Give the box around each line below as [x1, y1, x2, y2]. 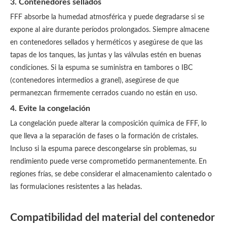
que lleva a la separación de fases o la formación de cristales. [10, 133, 198, 140]
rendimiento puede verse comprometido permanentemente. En [10, 158, 207, 165]
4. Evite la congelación [10, 104, 90, 112]
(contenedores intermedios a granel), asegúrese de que [10, 77, 179, 84]
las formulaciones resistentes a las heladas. [10, 183, 142, 191]
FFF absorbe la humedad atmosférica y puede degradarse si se [10, 14, 204, 21]
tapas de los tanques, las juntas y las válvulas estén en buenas [10, 52, 201, 59]
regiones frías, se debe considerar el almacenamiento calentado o [10, 171, 212, 178]
